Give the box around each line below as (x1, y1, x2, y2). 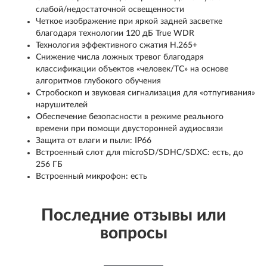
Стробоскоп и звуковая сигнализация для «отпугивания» (36, 88, 255, 97)
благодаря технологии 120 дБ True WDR (36, 29, 194, 38)
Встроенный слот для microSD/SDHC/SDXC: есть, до (36, 148, 243, 157)
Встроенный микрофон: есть (36, 172, 147, 181)
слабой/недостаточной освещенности (36, 5, 184, 14)
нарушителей (36, 100, 88, 109)
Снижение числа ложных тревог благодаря (36, 52, 204, 61)
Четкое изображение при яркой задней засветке (36, 17, 222, 26)
